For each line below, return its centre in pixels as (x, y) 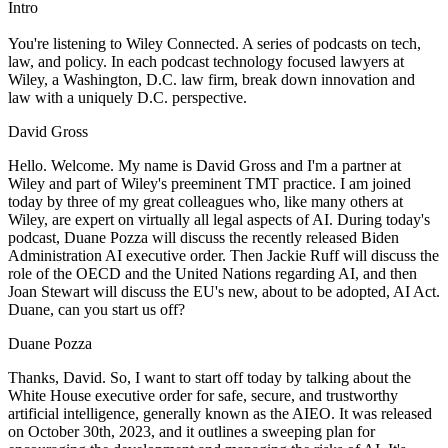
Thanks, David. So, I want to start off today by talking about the (209, 377)
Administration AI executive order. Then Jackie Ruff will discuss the (223, 255)
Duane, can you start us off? (96, 309)
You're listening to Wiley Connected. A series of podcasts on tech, (214, 43)
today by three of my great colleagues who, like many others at (205, 201)
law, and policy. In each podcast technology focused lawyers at (206, 61)
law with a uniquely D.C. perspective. (127, 97)
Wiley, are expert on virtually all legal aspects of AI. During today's (219, 219)
